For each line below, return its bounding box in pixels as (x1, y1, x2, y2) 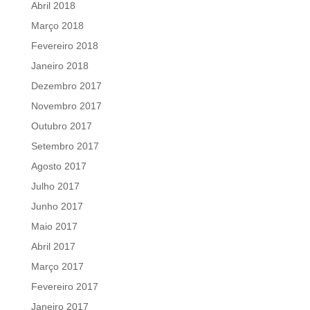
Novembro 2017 (30, 100, 102, 112)
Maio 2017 (30, 221, 77, 232)
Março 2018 (30, 20, 84, 32)
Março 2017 (30, 261, 84, 273)
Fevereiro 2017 (30, 281, 98, 293)
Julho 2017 (30, 181, 80, 192)
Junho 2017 (30, 201, 83, 212)
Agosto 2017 (30, 161, 86, 172)
